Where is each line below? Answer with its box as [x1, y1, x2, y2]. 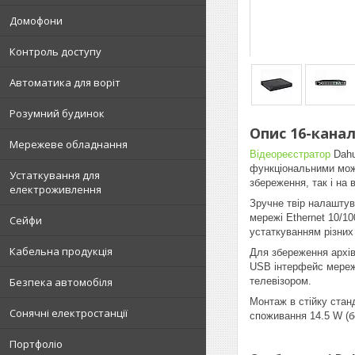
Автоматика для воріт [10, 75, 120, 90]
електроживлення [10, 182, 101, 197]
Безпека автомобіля [10, 275, 113, 289]
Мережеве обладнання [10, 137, 128, 151]
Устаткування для [10, 168, 100, 182]
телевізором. [250, 274, 311, 287]
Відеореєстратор [250, 147, 330, 160]
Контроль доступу [10, 44, 101, 59]
